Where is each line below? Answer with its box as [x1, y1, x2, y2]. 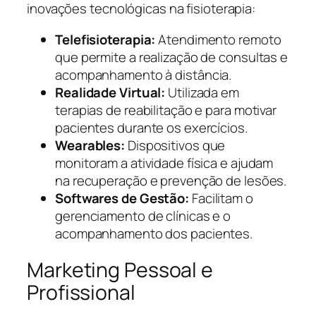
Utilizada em [165, 83, 239, 102]
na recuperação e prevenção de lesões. [55, 171, 287, 190]
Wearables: [55, 135, 125, 154]
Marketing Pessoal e [27, 256, 214, 284]
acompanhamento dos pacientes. [55, 224, 253, 243]
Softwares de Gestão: [55, 188, 189, 207]
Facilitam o [189, 188, 253, 207]
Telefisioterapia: [55, 30, 156, 49]
